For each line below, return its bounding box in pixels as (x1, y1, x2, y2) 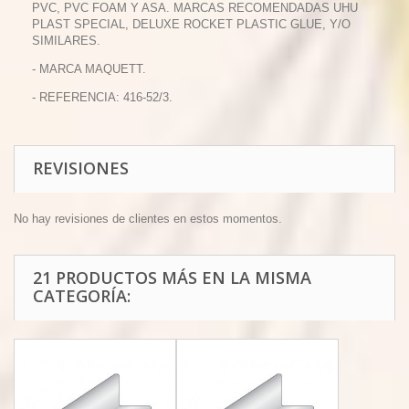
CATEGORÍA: (33, 285, 131, 307)
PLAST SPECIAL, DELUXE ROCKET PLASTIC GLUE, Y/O (32, 17, 351, 31)
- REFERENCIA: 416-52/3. (32, 90, 173, 104)
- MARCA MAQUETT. (32, 62, 146, 76)
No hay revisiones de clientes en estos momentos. (14, 212, 282, 225)
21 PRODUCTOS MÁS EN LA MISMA (33, 267, 311, 288)
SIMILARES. (32, 34, 100, 47)
